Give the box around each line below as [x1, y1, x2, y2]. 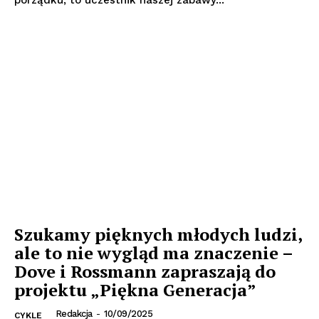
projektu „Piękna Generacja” [14, 278, 256, 302]
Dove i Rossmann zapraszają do [14, 260, 276, 283]
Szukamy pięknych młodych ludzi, [14, 223, 303, 246]
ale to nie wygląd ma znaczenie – [14, 241, 293, 265]
